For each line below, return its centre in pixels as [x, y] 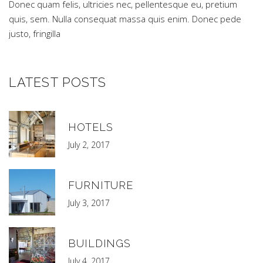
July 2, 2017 [89, 145]
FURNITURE [101, 185]
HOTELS [91, 127]
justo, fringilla [35, 33]
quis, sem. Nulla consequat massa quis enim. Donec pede [125, 19]
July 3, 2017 [89, 203]
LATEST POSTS [58, 82]
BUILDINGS [100, 243]
